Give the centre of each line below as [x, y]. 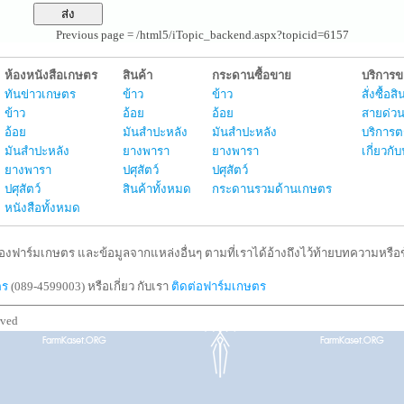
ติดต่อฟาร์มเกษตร [219, 286]
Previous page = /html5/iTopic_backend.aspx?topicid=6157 [202, 35]
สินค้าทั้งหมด [157, 189]
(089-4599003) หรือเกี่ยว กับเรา [90, 286]
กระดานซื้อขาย [252, 75]
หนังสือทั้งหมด [42, 208]
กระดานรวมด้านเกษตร [272, 189]
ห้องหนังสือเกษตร [51, 75]
